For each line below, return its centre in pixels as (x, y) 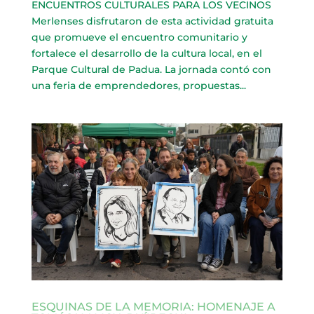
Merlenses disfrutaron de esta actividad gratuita (152, 21)
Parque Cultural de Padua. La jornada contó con (151, 69)
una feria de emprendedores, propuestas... (138, 85)
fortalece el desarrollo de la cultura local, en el (146, 53)
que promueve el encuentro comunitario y (139, 37)
